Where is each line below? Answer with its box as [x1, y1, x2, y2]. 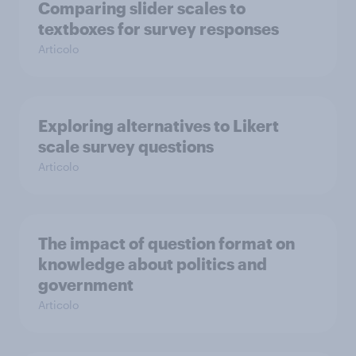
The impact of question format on [38, 233, 295, 253]
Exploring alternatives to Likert [38, 115, 279, 135]
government [38, 274, 133, 294]
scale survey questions [38, 136, 214, 156]
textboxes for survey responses [38, 18, 279, 38]
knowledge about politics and [38, 253, 267, 273]
